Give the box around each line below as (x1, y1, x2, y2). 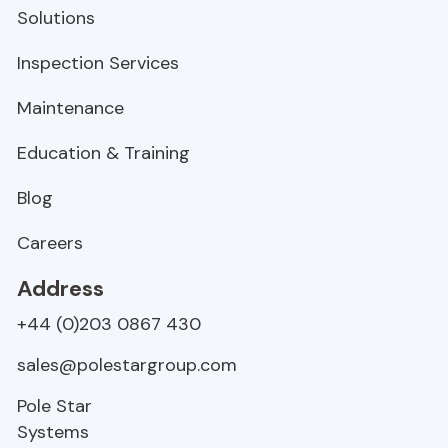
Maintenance (17, 96, 124, 120)
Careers (17, 231, 83, 255)
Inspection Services (17, 51, 179, 75)
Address (17, 274, 104, 303)
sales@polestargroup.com (17, 353, 237, 377)
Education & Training (17, 141, 190, 165)
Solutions (17, 6, 95, 30)
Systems (17, 420, 89, 444)
